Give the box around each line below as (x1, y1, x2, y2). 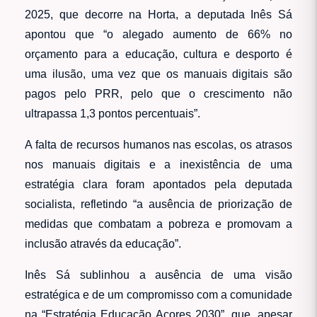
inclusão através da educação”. (25, 237, 181, 250)
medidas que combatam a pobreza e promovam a (25, 217, 292, 230)
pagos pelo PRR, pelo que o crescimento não (25, 87, 292, 100)
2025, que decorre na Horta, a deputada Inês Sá (25, 8, 292, 21)
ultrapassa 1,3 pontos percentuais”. (25, 107, 200, 120)
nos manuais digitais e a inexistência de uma (25, 158, 292, 171)
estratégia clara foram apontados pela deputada (25, 178, 292, 190)
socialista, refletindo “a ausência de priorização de (25, 197, 292, 210)
